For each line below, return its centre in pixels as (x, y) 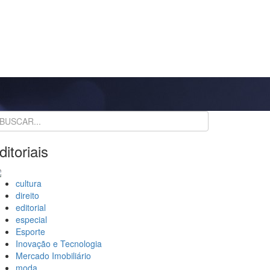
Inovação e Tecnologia (59, 244)
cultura (29, 184)
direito (27, 196)
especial (31, 220)
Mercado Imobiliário (53, 256)
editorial (31, 208)
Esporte (30, 232)
